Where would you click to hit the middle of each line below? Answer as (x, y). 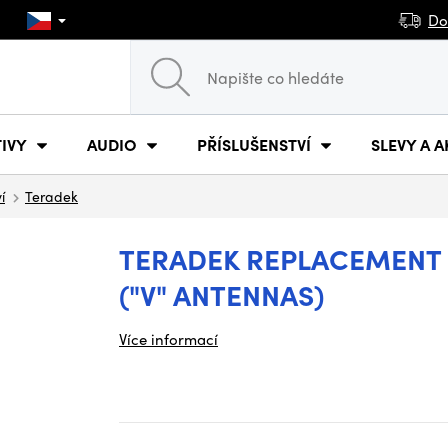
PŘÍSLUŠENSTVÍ (254, 144)
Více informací (168, 339)
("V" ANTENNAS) (221, 294)
